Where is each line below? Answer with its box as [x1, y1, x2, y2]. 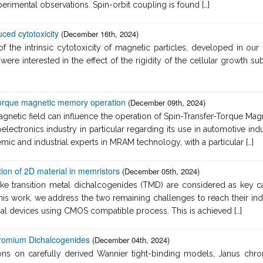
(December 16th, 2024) [61, 28, 139, 39]
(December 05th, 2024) [122, 165, 200, 177]
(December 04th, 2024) [92, 234, 170, 245]
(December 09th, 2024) [128, 96, 205, 108]
